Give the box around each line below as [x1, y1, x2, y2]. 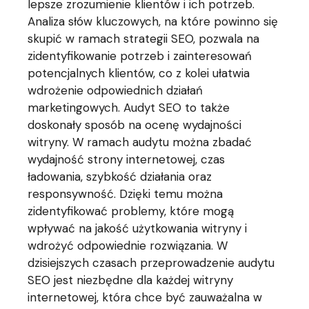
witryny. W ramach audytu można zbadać [28, 134, 252, 150]
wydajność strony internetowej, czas [28, 152, 226, 167]
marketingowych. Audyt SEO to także [28, 100, 230, 115]
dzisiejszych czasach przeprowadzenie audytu [28, 255, 275, 270]
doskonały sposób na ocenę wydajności [28, 117, 242, 132]
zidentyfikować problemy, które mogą [28, 203, 235, 219]
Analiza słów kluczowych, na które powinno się [28, 14, 279, 29]
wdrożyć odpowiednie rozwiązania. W [28, 238, 228, 253]
